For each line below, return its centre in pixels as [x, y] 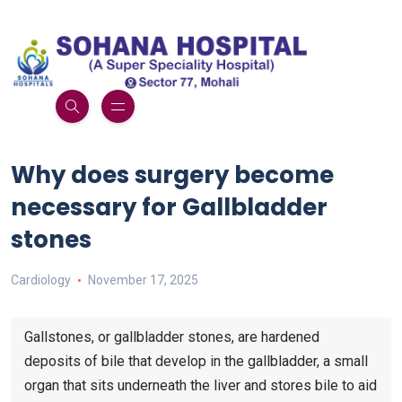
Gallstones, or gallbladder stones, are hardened [172, 337]
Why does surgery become [172, 175]
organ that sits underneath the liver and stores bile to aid [201, 386]
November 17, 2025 [143, 280]
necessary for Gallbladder [169, 208]
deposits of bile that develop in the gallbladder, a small [196, 362]
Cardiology [41, 280]
